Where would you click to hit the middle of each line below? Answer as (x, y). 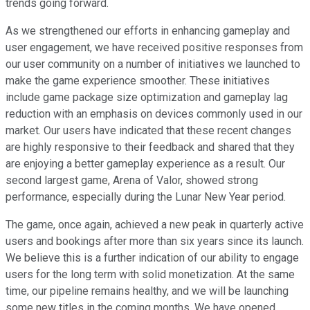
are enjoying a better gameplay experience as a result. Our (145, 164)
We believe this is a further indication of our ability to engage (152, 258)
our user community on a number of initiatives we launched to (153, 64)
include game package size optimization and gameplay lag (147, 98)
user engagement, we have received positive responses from (154, 48)
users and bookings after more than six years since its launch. (155, 241)
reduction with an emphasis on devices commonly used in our (154, 114)
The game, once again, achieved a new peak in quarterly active (155, 225)
